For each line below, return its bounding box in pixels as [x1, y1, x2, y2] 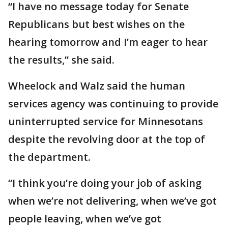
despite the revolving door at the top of [8, 132, 205, 146]
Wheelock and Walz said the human [8, 79, 185, 93]
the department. [8, 150, 91, 164]
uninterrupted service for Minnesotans [8, 115, 203, 128]
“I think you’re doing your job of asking [8, 176, 202, 190]
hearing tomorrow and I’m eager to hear [8, 35, 208, 49]
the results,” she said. [8, 53, 115, 67]
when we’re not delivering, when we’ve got [8, 194, 217, 208]
